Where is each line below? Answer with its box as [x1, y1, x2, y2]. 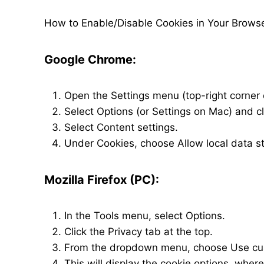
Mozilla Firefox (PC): [44, 173, 159, 187]
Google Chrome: [44, 52, 136, 67]
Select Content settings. [64, 121, 178, 133]
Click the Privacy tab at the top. [64, 226, 213, 237]
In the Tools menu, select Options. [64, 210, 225, 222]
